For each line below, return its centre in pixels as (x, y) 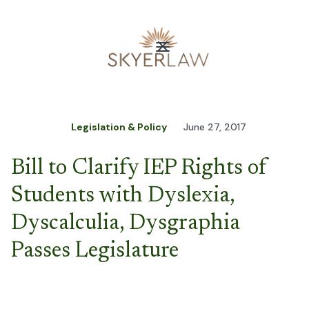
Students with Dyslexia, (123, 196)
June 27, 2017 (215, 127)
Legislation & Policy (119, 127)
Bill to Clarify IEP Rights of (139, 169)
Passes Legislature (95, 251)
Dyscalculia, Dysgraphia (126, 224)
